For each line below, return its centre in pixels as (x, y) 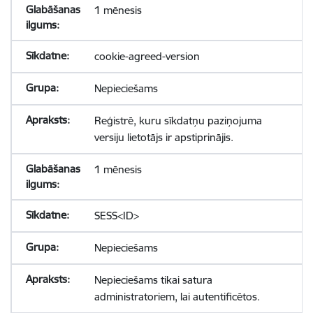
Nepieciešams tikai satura (153, 280)
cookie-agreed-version (147, 56)
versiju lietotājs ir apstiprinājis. (163, 137)
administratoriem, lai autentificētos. (177, 297)
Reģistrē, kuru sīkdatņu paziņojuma (178, 121)
